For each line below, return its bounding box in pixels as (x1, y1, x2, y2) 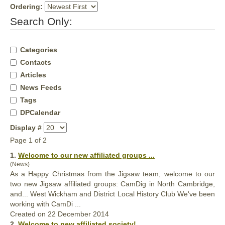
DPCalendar (20, 108, 60, 117)
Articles (20, 70, 46, 79)
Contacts (20, 58, 51, 66)
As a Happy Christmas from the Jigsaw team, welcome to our (10, 169, 215, 178)
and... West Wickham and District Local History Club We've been (10, 189, 215, 198)
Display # (10, 123, 42, 132)
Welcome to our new (18, 151, 90, 159)
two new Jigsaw (10, 179, 64, 188)
